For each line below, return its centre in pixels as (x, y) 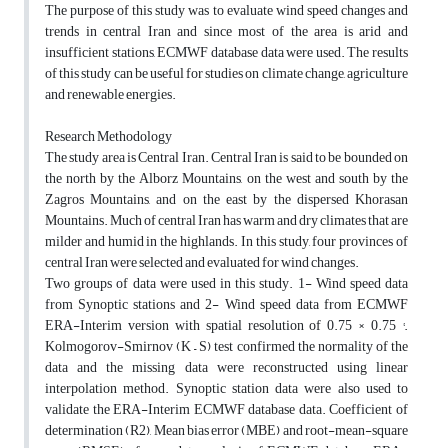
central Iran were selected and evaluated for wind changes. (202, 263)
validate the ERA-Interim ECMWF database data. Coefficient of (226, 410)
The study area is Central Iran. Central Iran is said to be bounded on (226, 158)
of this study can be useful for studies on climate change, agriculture (226, 74)
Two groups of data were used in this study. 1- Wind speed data (226, 284)
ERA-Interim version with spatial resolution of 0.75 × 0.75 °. (226, 326)
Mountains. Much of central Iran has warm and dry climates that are (226, 221)
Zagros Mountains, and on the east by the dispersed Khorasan (226, 200)
